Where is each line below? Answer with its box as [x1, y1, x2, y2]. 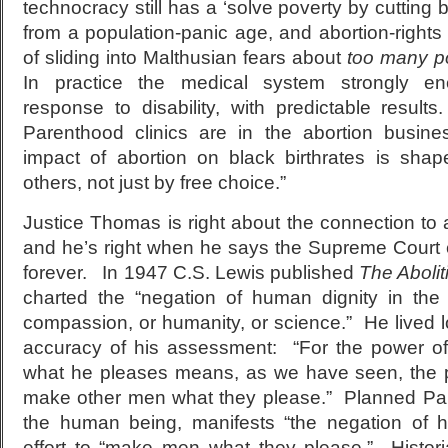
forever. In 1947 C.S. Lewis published [23, 262, 360, 283]
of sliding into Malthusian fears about [23, 47, 347, 68]
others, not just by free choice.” [23, 172, 286, 193]
